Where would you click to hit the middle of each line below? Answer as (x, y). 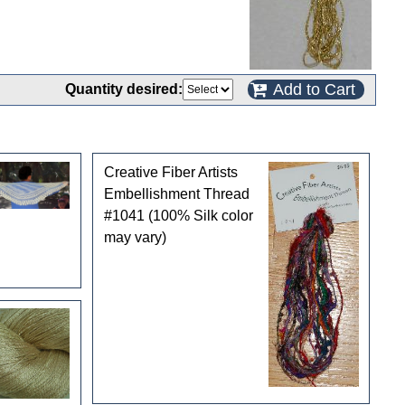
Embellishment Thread (176, 193)
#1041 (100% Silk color (178, 215)
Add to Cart (314, 89)
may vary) (135, 237)
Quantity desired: (124, 89)
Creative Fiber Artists (170, 172)
